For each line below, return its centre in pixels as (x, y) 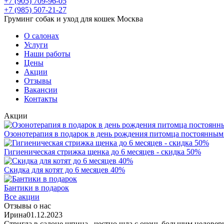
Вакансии (41, 90)
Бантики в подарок (36, 188)
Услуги (36, 45)
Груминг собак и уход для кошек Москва (73, 19)
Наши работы (47, 54)
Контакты (41, 99)
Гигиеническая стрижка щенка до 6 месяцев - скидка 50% (102, 152)
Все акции (22, 197)
